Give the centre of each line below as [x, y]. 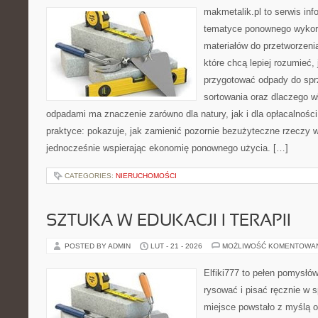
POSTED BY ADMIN [99, 246]
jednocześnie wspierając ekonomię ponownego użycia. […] [167, 148]
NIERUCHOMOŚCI [146, 176]
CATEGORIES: [90, 176]
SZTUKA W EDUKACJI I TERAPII [169, 221]
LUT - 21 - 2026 [176, 246]
